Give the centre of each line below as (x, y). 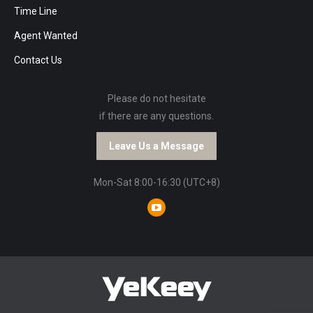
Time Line (36, 11)
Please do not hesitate (156, 98)
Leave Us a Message (156, 146)
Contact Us (38, 60)
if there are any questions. (156, 116)
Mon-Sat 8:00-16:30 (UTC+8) (156, 182)
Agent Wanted (46, 35)
